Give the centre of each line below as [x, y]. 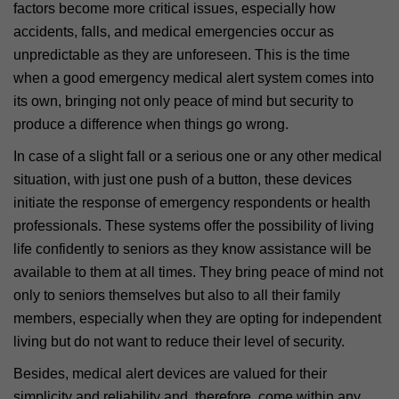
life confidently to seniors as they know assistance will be [192, 248]
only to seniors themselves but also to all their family [177, 295]
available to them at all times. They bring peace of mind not [198, 272]
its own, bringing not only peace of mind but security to [183, 101]
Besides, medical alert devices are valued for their [170, 373]
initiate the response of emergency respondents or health [192, 202]
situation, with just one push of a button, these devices [183, 179]
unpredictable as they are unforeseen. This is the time [182, 54]
